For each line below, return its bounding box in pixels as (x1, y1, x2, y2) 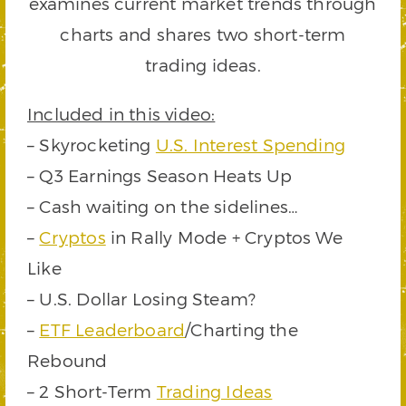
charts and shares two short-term (60, 24, 346, 45)
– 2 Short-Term (27, 381, 157, 402)
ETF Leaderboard (39, 319, 186, 341)
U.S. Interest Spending (155, 134, 346, 156)
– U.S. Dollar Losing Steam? (27, 288, 256, 310)
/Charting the (185, 319, 298, 341)
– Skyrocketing (27, 134, 156, 156)
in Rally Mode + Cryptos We (105, 227, 343, 248)
